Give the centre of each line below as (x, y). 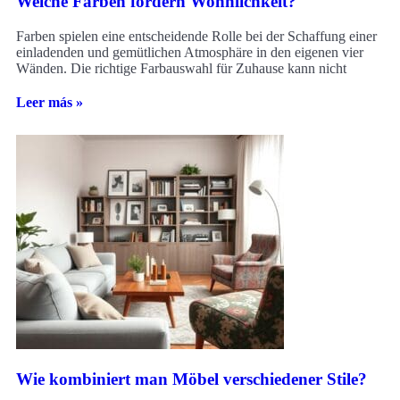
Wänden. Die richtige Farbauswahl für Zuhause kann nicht (181, 69)
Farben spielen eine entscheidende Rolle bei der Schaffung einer (196, 37)
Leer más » (50, 103)
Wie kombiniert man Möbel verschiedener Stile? (192, 379)
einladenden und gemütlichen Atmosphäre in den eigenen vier (190, 53)
